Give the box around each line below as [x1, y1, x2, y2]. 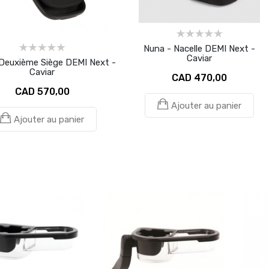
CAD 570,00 [14, 85, 70, 97]
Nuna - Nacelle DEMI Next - [144, 43, 255, 54]
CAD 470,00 [172, 71, 227, 83]
